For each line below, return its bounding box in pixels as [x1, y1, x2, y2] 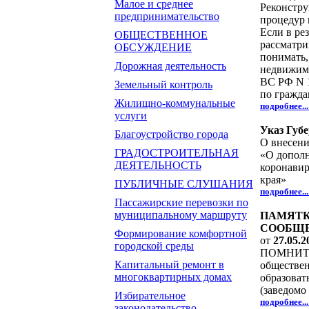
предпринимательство [114, 10, 219, 22]
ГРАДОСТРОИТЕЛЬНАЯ [114, 147, 239, 159]
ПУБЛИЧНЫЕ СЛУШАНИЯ [114, 178, 253, 190]
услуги [114, 110, 147, 121]
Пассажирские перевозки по [114, 197, 248, 208]
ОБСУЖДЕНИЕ [114, 41, 192, 53]
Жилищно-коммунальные [114, 97, 235, 109]
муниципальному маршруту [114, 209, 247, 221]
